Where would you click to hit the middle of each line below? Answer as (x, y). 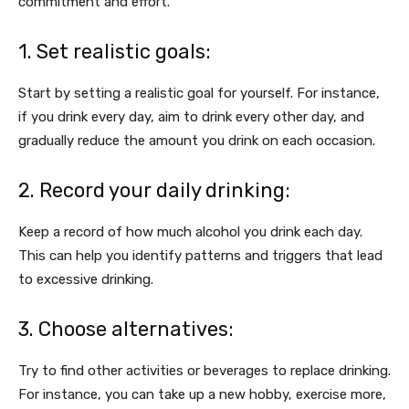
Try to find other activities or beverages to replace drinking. (204, 371)
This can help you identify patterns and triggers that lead (200, 256)
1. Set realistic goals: (115, 52)
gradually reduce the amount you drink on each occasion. (197, 141)
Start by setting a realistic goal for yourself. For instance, (199, 93)
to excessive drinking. (86, 279)
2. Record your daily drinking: (154, 190)
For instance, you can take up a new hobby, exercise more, (202, 394)
